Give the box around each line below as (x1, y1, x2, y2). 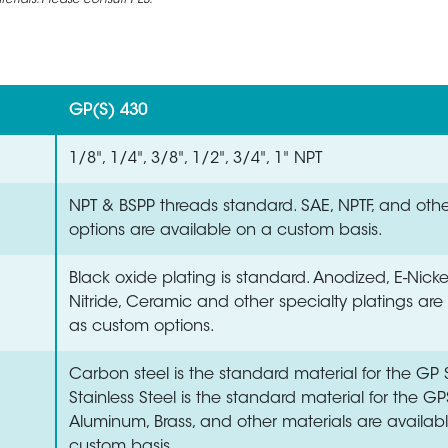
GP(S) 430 (69, 103, 147, 119)
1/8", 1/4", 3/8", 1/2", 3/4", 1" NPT (69, 151, 322, 167)
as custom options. (69, 319, 215, 335)
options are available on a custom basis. (69, 223, 383, 239)
